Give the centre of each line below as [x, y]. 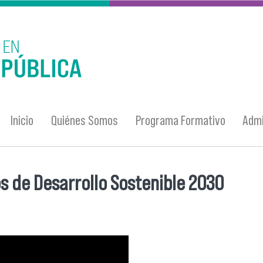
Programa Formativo [180, 120]
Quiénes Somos [85, 120]
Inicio [22, 120]
